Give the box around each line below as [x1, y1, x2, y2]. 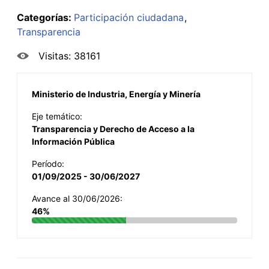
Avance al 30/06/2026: [32, 193, 122, 204]
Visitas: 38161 [38, 49, 100, 62]
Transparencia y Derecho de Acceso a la [32, 123, 195, 134]
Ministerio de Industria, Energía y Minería [32, 88, 201, 99]
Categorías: [17, 11, 74, 23]
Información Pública [32, 136, 115, 147]
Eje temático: [32, 110, 82, 121]
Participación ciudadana [74, 11, 184, 23]
